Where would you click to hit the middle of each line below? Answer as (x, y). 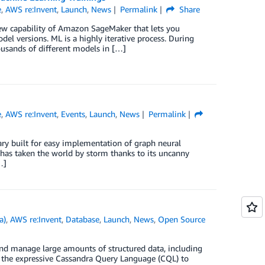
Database (83, 219)
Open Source (182, 219)
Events (73, 114)
